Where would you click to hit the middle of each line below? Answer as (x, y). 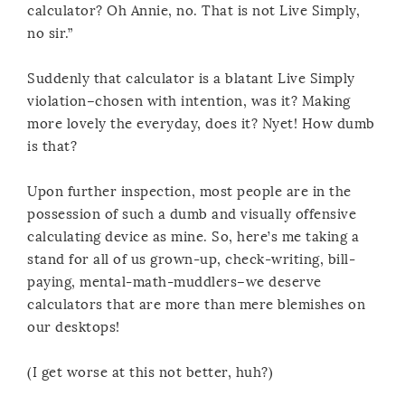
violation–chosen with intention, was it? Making (189, 101)
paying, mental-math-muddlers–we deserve (174, 282)
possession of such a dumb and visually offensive (192, 214)
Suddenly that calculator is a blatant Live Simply (191, 78)
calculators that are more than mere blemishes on (196, 304)
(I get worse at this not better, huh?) (150, 372)
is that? (52, 146)
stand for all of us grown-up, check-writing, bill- (191, 259)
